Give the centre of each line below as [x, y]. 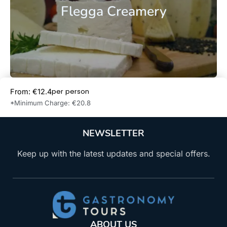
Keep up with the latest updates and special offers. [113, 154]
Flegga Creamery [113, 11]
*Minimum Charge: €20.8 [50, 103]
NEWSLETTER [113, 134]
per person [70, 91]
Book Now [175, 97]
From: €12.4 [31, 91]
